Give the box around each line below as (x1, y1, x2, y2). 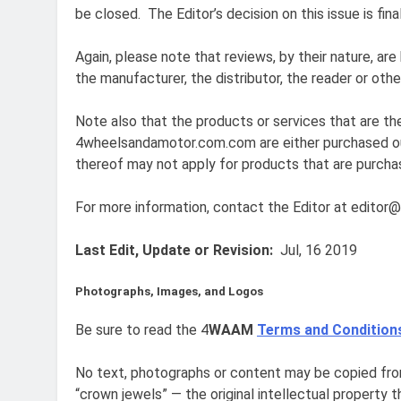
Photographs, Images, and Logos (75, 284, 263, 298)
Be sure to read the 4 (75, 320, 209, 338)
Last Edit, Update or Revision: (75, 241, 273, 259)
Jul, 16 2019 (273, 241, 357, 259)
